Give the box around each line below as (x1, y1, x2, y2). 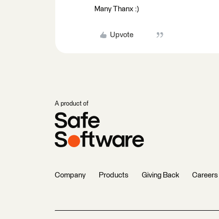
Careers (192, 172, 218, 179)
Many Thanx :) (94, 5, 139, 13)
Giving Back (142, 172, 179, 179)
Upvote (109, 31, 133, 39)
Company (55, 172, 86, 179)
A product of (55, 101, 88, 107)
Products (99, 172, 129, 179)
